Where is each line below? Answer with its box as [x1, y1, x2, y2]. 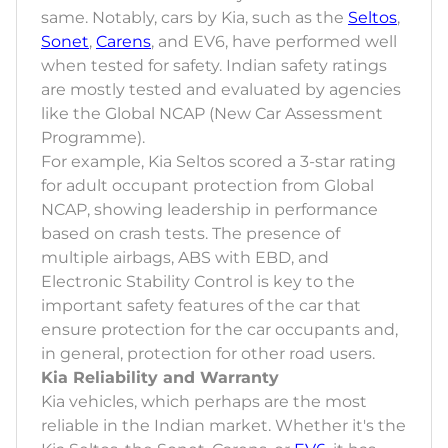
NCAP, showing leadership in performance [41, 200, 378, 220]
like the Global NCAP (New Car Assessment [41, 104, 383, 124]
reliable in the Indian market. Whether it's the [41, 416, 406, 436]
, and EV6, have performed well [151, 32, 397, 52]
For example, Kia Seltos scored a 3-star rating [41, 152, 396, 172]
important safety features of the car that [41, 296, 361, 316]
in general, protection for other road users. [41, 344, 375, 364]
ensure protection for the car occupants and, [41, 320, 398, 340]
